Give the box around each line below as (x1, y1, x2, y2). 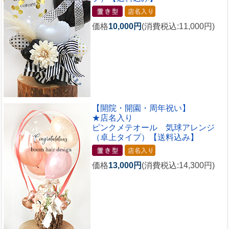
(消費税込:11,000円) (142, 21, 215, 31)
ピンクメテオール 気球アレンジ (92, 123, 215, 132)
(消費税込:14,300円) (142, 161, 215, 170)
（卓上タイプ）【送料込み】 (92, 133, 198, 142)
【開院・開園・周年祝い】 (92, 104, 190, 113)
